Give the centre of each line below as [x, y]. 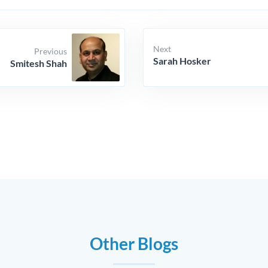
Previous [51, 51]
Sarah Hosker [182, 60]
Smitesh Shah [39, 63]
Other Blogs [134, 243]
